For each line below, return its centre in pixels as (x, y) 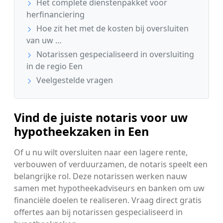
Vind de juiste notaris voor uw (101, 118)
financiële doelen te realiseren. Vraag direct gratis (108, 200)
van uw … (44, 41)
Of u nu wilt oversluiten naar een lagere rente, (101, 153)
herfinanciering (56, 15)
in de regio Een (55, 66)
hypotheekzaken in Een (81, 132)
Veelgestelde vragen (74, 80)
